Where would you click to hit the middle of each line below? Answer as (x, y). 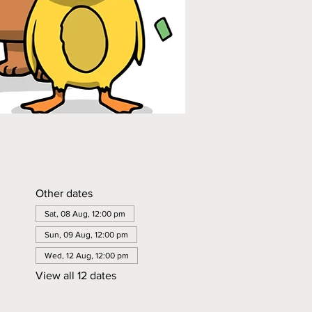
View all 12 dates (76, 275)
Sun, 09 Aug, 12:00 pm (86, 235)
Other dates (64, 193)
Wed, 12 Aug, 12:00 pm (86, 256)
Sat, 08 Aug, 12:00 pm (85, 214)
